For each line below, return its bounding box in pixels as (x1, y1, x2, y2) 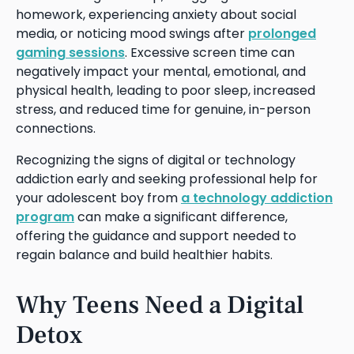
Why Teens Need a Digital (16, 288, 303, 322)
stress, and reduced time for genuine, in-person (16, 100, 311, 119)
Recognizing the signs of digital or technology (16, 150, 296, 169)
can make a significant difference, (74, 207, 288, 226)
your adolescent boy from (16, 188, 181, 207)
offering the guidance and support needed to (16, 226, 296, 245)
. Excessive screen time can (125, 43, 295, 62)
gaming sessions (16, 43, 125, 62)
